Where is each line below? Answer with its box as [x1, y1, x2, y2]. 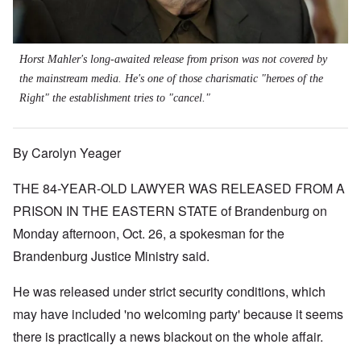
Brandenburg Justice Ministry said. [13, 247, 210, 266]
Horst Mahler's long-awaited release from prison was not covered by [19, 53, 327, 66]
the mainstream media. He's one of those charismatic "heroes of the [19, 73, 323, 85]
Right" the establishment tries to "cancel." [19, 92, 210, 105]
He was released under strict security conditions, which [13, 282, 326, 301]
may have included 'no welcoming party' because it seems [13, 305, 343, 324]
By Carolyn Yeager [13, 143, 121, 163]
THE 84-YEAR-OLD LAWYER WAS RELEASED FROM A [13, 179, 345, 198]
